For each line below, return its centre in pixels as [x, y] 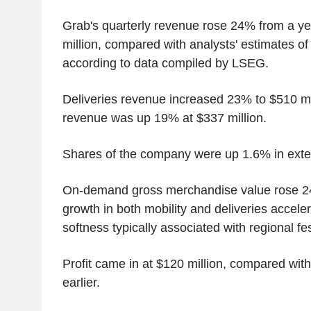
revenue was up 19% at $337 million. [164, 118]
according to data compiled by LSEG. [165, 63]
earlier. [81, 282]
